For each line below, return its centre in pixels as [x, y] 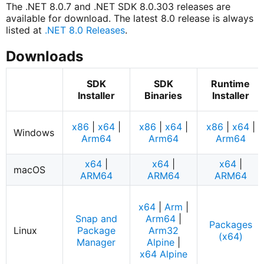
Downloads [44, 57]
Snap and [96, 219]
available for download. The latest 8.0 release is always [129, 19]
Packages [230, 225]
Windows [34, 133]
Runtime [231, 84]
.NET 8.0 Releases [85, 30]
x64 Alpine [163, 254]
